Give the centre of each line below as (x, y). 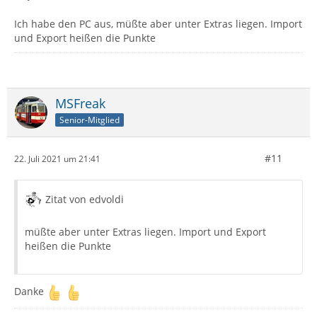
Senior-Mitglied (90, 120)
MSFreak (80, 103)
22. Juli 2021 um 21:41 (57, 158)
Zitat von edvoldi (85, 199)
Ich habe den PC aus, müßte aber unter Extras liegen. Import (158, 24)
